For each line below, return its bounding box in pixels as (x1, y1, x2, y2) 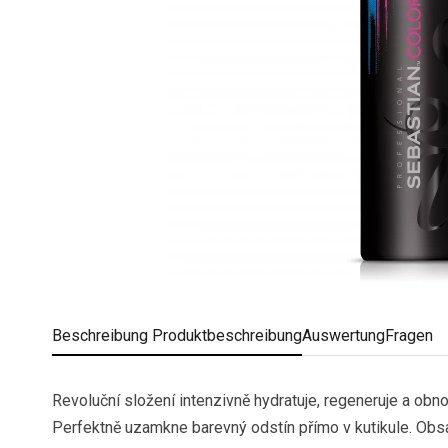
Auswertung (302, 326, 385, 345)
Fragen (385, 326, 433, 345)
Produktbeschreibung (148, 326, 302, 345)
